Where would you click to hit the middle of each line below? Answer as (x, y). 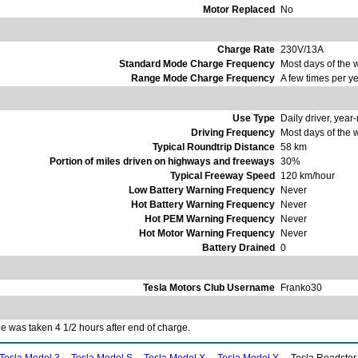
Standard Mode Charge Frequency (197, 64)
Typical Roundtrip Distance (214, 147)
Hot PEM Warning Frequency (210, 219)
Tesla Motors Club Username (209, 288)
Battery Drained (239, 248)
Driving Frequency (233, 133)
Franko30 (301, 288)
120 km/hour (308, 176)
